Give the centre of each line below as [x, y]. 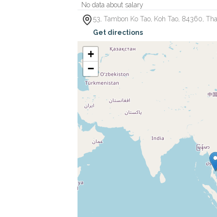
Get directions [118, 32]
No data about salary [112, 5]
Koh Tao [166, 19]
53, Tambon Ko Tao [122, 19]
